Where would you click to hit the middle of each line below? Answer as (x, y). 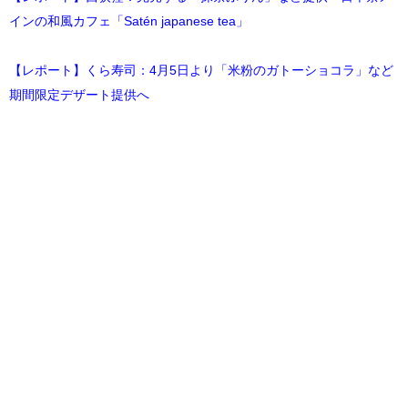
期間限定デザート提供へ (79, 94)
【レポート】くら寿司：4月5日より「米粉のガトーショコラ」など (201, 70)
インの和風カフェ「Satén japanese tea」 (129, 20)
